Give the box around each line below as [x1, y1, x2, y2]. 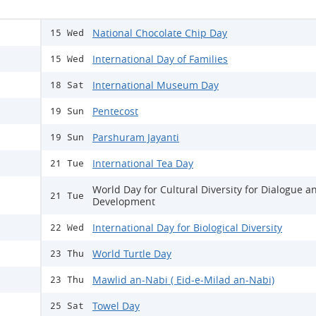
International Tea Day [92, 157, 193, 170]
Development [92, 195, 155, 208]
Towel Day [92, 299, 140, 312]
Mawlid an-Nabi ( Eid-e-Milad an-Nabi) [92, 273, 274, 286]
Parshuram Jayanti [92, 130, 179, 144]
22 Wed [50, 222, 84, 233]
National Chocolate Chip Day [92, 26, 227, 39]
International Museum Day [92, 78, 219, 92]
